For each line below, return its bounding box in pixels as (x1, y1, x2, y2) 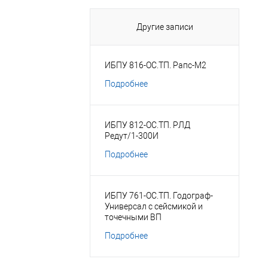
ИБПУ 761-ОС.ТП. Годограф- (105, 191, 213, 200)
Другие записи (136, 22, 193, 32)
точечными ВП (105, 212, 162, 222)
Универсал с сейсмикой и (105, 202, 203, 211)
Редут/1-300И (105, 131, 159, 141)
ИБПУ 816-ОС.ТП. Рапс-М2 (105, 60, 206, 70)
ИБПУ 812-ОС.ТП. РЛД (105, 120, 190, 130)
